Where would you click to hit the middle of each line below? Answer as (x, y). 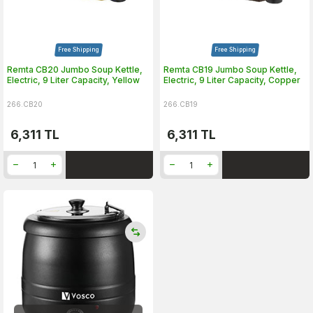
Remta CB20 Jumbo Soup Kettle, (75, 70)
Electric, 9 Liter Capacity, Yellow (73, 80)
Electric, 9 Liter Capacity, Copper (232, 80)
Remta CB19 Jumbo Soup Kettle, (230, 70)
